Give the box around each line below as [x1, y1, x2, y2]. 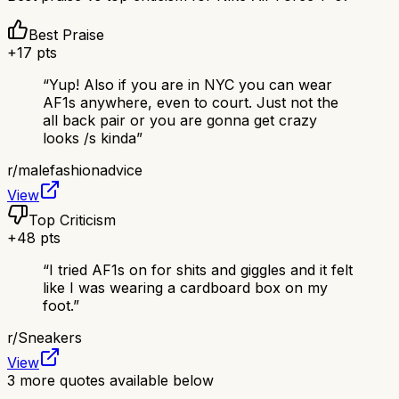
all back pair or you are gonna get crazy [43, 110, 317, 129]
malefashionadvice [18, 160, 142, 179]
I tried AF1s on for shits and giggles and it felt [49, 260, 353, 279]
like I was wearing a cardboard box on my [43, 278, 328, 297]
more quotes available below [15, 370, 214, 389]
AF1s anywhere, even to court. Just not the [43, 93, 338, 111]
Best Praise [28, 25, 104, 44]
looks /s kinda [43, 128, 136, 147]
